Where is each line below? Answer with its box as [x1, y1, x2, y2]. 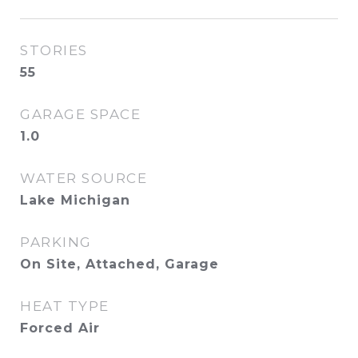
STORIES [20, 42, 88, 58]
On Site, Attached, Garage [20, 257, 219, 272]
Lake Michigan [20, 193, 130, 208]
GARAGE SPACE [20, 106, 141, 122]
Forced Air [20, 320, 100, 336]
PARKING [20, 234, 92, 250]
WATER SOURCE [20, 170, 147, 186]
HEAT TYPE [20, 298, 109, 314]
